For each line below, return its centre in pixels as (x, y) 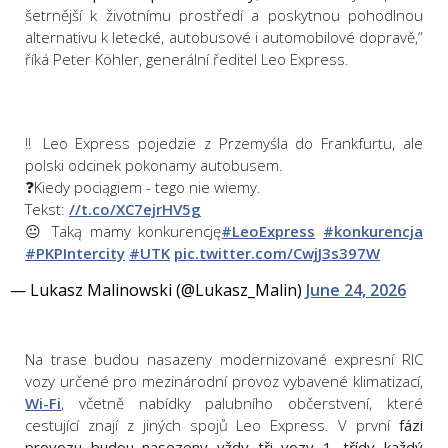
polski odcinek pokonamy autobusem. (154, 165)
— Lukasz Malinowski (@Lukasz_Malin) (158, 290)
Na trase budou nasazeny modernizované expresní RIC (224, 359)
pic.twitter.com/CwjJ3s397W (277, 253)
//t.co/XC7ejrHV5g (135, 209)
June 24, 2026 (356, 290)
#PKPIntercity (75, 253)
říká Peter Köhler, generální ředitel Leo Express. (189, 59)
